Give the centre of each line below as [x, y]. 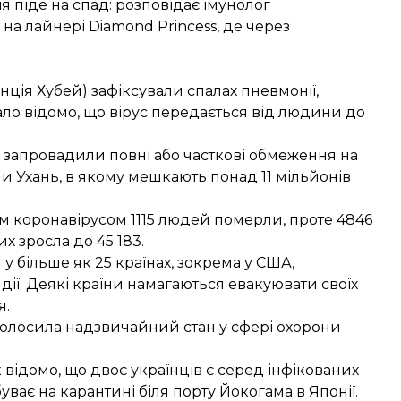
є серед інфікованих [281, 370]
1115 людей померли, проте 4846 [252, 220]
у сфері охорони [278, 327]
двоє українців [146, 370]
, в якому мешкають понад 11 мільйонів [205, 177]
